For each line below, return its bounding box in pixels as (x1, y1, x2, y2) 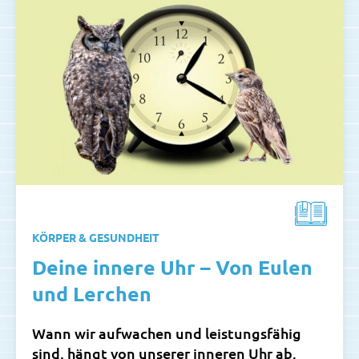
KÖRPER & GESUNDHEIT (32, 229, 159, 244)
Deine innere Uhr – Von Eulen (32, 253, 313, 280)
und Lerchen (32, 280, 151, 306)
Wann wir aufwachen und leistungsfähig (32, 323, 301, 342)
